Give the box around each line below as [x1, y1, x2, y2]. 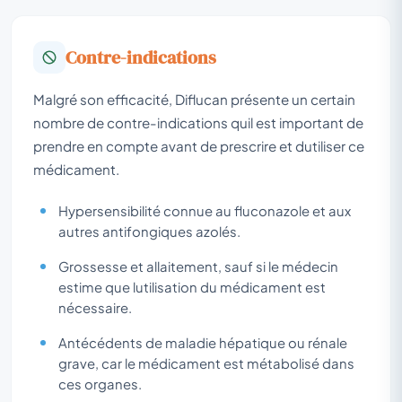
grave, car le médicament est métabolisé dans [58, 354, 354, 371]
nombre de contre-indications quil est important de [33, 113, 363, 131]
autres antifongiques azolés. [58, 223, 240, 240]
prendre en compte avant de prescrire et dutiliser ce [33, 136, 364, 154]
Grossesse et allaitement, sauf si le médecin [58, 258, 338, 275]
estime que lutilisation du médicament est [58, 278, 326, 295]
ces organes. [58, 375, 142, 392]
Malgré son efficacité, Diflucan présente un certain [33, 90, 355, 108]
